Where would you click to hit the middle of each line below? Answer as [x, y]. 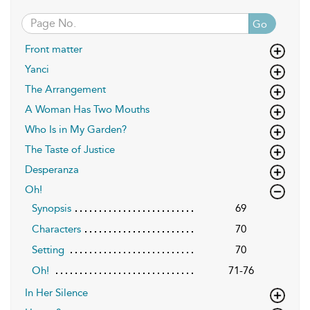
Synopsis [52, 208]
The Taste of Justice [70, 149]
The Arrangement [65, 89]
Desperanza [52, 169]
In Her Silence [56, 292]
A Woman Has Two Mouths [87, 109]
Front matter [54, 49]
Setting [48, 249]
